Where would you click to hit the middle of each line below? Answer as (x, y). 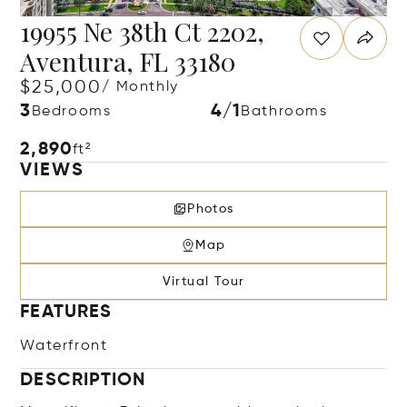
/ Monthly (140, 87)
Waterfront (64, 346)
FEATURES (66, 313)
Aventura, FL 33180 (128, 61)
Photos (211, 209)
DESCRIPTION (83, 381)
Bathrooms (284, 112)
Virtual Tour (203, 282)
